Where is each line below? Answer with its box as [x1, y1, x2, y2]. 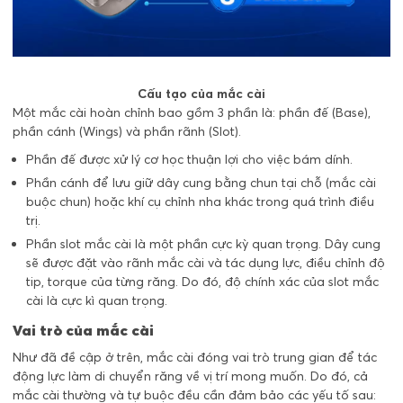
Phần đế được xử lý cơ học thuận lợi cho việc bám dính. [26, 151, 356, 167]
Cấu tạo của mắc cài [138, 85, 265, 102]
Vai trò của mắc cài [13, 321, 154, 339]
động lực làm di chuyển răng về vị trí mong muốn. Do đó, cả [13, 368, 368, 385]
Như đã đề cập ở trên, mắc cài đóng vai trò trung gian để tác [13, 349, 377, 366]
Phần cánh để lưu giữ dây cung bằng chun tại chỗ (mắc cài [26, 175, 376, 191]
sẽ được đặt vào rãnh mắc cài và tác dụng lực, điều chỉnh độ [26, 255, 385, 271]
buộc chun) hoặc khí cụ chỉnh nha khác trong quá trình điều [26, 193, 374, 210]
